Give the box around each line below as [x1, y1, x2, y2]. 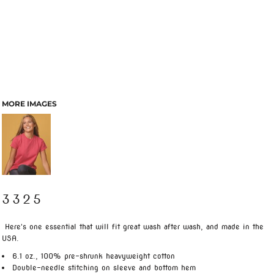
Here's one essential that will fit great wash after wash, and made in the [2, 222, 264, 231]
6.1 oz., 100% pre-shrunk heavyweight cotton [12, 251, 175, 261]
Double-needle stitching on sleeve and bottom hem [12, 263, 196, 272]
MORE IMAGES [2, 99, 57, 108]
